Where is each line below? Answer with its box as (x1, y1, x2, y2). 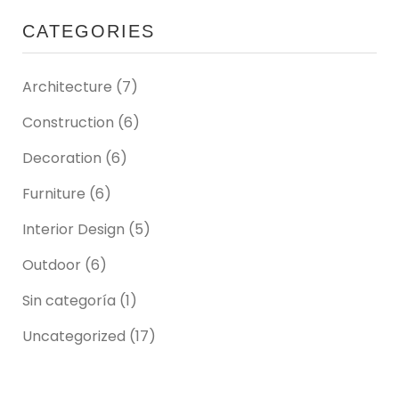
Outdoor (22, 255, 81, 276)
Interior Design (22, 219, 125, 240)
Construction (22, 112, 114, 134)
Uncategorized (22, 326, 126, 347)
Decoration (22, 148, 102, 169)
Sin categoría (22, 290, 116, 312)
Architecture (22, 77, 112, 98)
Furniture (22, 183, 85, 205)
